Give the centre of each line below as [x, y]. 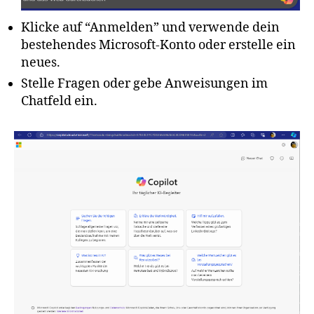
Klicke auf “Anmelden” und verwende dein [150, 28]
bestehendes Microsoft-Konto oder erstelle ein [158, 46]
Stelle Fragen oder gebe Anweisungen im [144, 84]
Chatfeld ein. [59, 102]
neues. [41, 63]
